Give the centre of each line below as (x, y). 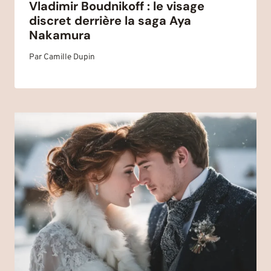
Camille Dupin (70, 57)
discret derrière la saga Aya (110, 21)
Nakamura (60, 35)
